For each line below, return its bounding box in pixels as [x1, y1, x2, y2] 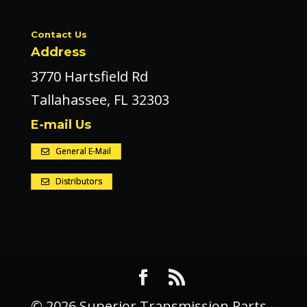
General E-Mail [53, 145, 111, 158]
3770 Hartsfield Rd [30, 67, 148, 86]
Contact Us [30, 29, 87, 40]
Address [30, 45, 86, 60]
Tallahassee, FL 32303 [30, 90, 169, 110]
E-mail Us [30, 117, 91, 133]
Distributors [53, 175, 102, 188]
